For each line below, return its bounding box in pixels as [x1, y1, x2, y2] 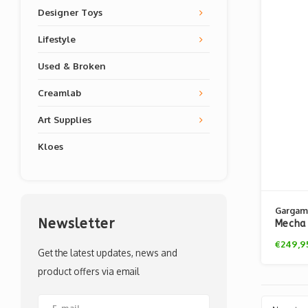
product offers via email [38, 265, 140, 277]
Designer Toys [38, 6, 102, 18]
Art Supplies [38, 113, 91, 125]
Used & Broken [38, 60, 106, 71]
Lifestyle [38, 33, 76, 45]
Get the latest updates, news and [38, 247, 177, 258]
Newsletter [38, 216, 115, 232]
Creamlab [38, 87, 81, 98]
